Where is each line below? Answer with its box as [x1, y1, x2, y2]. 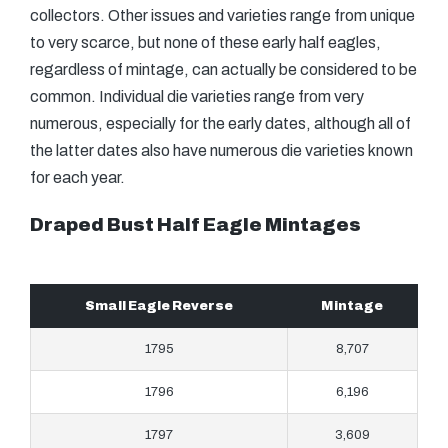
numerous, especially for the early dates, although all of [30, 115, 411, 132]
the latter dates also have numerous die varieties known [30, 142, 413, 159]
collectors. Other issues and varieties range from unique [30, 7, 415, 24]
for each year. [30, 169, 125, 186]
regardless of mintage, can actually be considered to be [30, 61, 417, 78]
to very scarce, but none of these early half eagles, [30, 34, 381, 51]
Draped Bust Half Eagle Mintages [30, 215, 361, 235]
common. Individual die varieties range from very [30, 88, 364, 105]
